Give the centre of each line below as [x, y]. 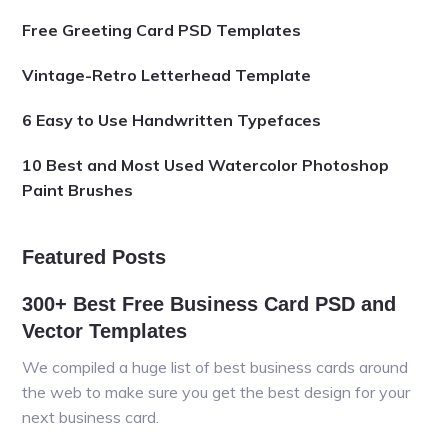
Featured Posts [94, 256]
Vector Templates [105, 330]
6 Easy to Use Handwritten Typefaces [172, 120]
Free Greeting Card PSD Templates [162, 30]
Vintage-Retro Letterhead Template [167, 75]
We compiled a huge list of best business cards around [215, 366]
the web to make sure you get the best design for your [216, 391]
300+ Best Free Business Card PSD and [209, 303]
